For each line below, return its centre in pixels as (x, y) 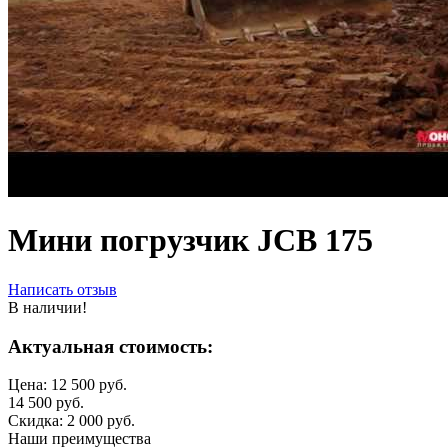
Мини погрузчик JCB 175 (190, 240)
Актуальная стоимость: (110, 346)
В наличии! (47, 307)
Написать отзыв (62, 289)
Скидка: (37, 421)
